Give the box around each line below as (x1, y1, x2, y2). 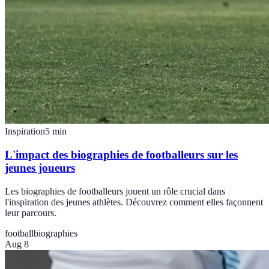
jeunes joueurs (5, 161, 75, 174)
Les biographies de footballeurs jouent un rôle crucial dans (5, 186, 225, 196)
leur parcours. (5, 207, 56, 218)
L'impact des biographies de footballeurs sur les (5, 148, 238, 161)
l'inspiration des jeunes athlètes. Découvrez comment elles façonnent (5, 196, 263, 207)
